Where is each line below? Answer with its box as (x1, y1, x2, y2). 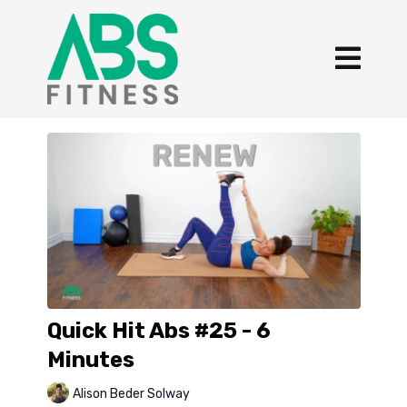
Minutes (46, 347, 134, 373)
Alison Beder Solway (72, 385, 190, 402)
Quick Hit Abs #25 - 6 (46, 318, 271, 344)
